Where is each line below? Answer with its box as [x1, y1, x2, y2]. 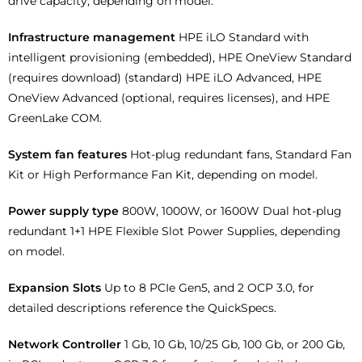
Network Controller [8, 337, 124, 352]
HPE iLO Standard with [179, 30, 309, 45]
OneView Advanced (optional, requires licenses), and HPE [8, 90, 330, 106]
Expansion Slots [8, 280, 104, 296]
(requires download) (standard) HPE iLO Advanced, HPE [8, 70, 322, 86]
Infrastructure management [8, 30, 179, 45]
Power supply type [8, 204, 122, 219]
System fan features [8, 147, 130, 162]
